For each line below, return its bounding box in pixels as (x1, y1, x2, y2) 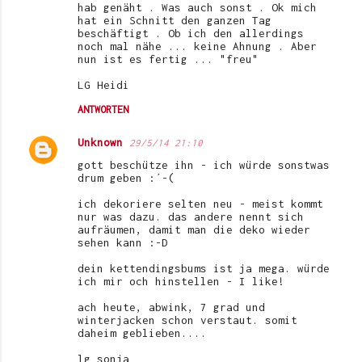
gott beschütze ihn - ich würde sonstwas (78, 158, 330, 171)
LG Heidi (78, 78, 129, 91)
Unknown (78, 135, 123, 149)
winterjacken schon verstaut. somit (78, 313, 297, 326)
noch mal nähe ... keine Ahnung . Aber (78, 39, 317, 53)
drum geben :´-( (78, 170, 175, 184)
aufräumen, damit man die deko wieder (78, 222, 310, 236)
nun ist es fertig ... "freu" (78, 52, 259, 65)
